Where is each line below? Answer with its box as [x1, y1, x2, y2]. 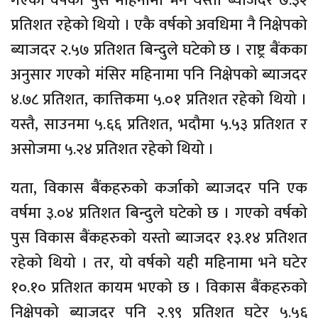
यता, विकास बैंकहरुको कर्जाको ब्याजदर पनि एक [11, 175, 307, 202]
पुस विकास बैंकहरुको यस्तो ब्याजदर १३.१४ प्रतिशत [11, 225, 307, 251]
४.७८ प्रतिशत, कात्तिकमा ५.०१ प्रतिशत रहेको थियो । [11, 87, 307, 113]
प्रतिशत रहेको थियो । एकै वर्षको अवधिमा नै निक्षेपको [11, 12, 307, 38]
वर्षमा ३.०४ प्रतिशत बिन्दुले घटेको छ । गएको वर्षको [11, 200, 307, 226]
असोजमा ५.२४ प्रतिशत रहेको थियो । [11, 136, 214, 163]
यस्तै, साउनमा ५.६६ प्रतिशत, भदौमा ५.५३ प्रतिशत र [11, 111, 307, 138]
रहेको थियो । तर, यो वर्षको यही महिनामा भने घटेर [11, 250, 307, 276]
